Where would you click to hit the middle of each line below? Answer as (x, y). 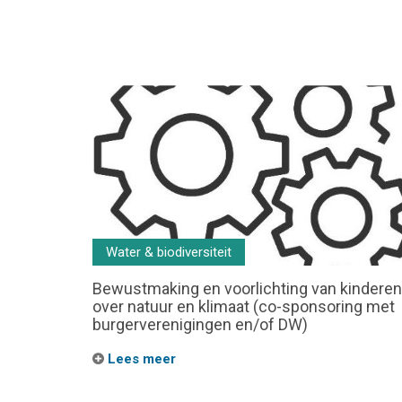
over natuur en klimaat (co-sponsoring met (244, 307)
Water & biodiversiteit (169, 253)
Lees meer (140, 359)
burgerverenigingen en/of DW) (200, 325)
